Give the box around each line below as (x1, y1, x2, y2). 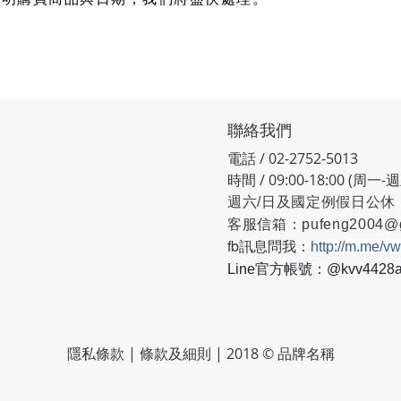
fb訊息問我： (227, 235, 311, 256)
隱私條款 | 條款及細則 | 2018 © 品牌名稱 (66, 344, 335, 363)
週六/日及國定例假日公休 (227, 194, 396, 209)
